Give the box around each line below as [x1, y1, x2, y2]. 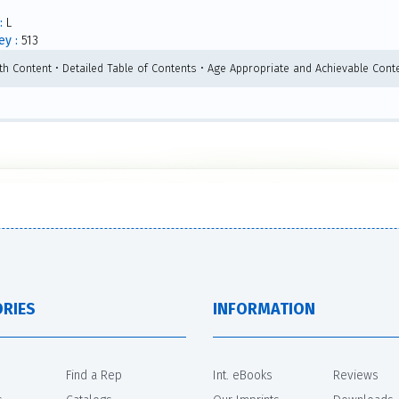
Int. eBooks [213, 367, 273, 383]
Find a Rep [66, 367, 122, 383]
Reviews [333, 367, 379, 383]
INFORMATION [213, 298, 315, 319]
